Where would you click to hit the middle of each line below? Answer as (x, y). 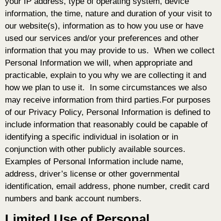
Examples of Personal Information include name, (94, 162)
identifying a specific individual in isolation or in (92, 137)
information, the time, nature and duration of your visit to (108, 14)
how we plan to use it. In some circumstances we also (106, 88)
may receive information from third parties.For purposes (108, 100)
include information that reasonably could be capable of (106, 125)
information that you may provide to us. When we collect (110, 51)
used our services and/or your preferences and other (102, 38)
